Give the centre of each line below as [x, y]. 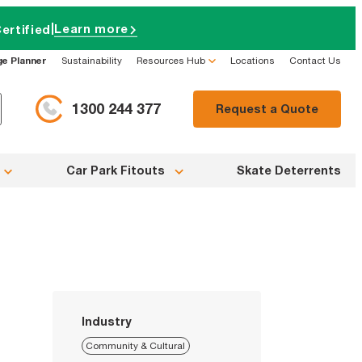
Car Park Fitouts [115, 170]
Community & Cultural [136, 346]
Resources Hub [171, 60]
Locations [253, 60]
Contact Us [315, 60]
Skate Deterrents [289, 170]
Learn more [91, 28]
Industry [106, 321]
